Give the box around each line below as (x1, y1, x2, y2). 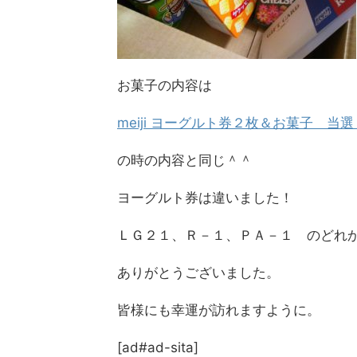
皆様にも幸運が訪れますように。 (117, 302, 320, 318)
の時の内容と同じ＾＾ (117, 152, 253, 168)
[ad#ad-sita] (117, 339, 198, 355)
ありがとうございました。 (117, 265, 280, 280)
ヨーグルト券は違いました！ (117, 190, 293, 206)
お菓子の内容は (117, 77, 212, 93)
